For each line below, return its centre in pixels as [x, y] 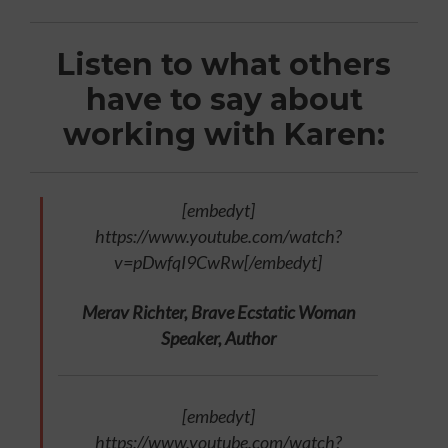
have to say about [224, 99]
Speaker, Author [218, 337]
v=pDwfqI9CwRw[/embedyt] [218, 261]
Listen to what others [224, 64]
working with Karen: [224, 134]
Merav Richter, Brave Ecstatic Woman [218, 311]
